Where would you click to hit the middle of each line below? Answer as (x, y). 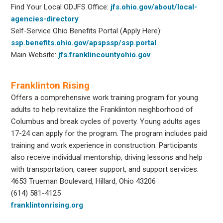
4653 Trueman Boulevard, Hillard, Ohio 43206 (84, 181)
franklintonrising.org (47, 205)
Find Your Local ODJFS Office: (61, 7)
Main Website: (35, 55)
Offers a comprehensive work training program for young (105, 97)
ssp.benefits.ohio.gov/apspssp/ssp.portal (84, 43)
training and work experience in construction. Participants (105, 145)
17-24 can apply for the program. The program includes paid (109, 133)
